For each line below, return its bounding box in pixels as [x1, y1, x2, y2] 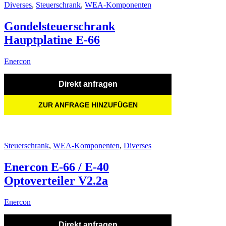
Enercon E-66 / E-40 [4, 160, 109, 174]
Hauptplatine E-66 [4, 33, 100, 47]
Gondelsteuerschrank [4, 20, 115, 33]
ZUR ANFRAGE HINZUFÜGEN [38, 101, 138, 109]
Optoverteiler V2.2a [4, 174, 108, 188]
